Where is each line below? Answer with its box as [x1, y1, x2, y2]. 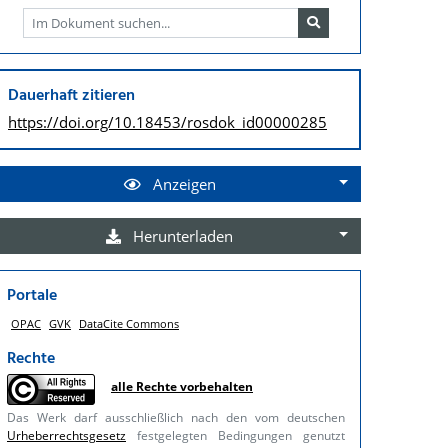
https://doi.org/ [8, 111, 114, 132]
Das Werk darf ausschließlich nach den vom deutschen [7, 408, 345, 426]
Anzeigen [148, 173, 216, 194]
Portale [7, 282, 57, 309]
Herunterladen [129, 225, 234, 246]
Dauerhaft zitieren [8, 82, 135, 109]
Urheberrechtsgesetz [7, 426, 126, 444]
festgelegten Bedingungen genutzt [126, 426, 345, 444]
